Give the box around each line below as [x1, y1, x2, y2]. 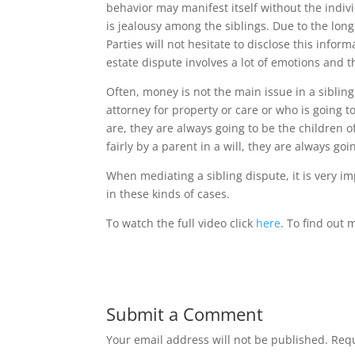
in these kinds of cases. [106, 186, 231, 201]
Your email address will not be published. [106, 332, 329, 347]
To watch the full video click [106, 216, 257, 231]
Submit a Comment [106, 302, 264, 326]
